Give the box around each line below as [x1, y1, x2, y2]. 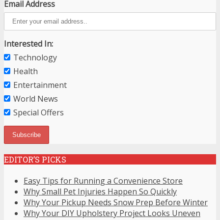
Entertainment [13, 80, 67, 91]
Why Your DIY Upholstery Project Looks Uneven [24, 207, 200, 219]
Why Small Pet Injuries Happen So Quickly [24, 186, 177, 197]
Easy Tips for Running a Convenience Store [24, 175, 183, 186]
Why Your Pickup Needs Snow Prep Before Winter [24, 196, 208, 208]
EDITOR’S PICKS [4, 154, 66, 165]
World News [13, 93, 58, 105]
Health [13, 66, 38, 77]
